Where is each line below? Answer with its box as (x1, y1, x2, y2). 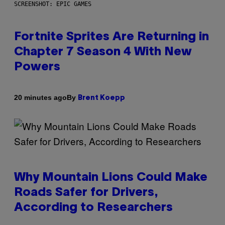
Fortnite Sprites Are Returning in (14, 31, 209, 43)
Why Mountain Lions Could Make (14, 172, 207, 183)
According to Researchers (14, 202, 173, 213)
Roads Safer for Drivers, (14, 187, 158, 198)
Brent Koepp (78, 94, 125, 101)
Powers (14, 61, 60, 73)
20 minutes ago (14, 93, 67, 102)
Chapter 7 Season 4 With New (14, 46, 192, 58)
